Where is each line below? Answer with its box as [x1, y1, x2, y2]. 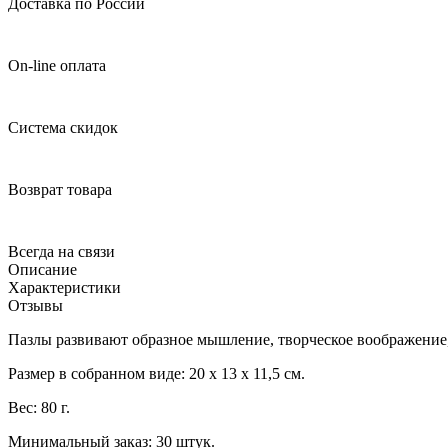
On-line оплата [8, 56, 106, 74]
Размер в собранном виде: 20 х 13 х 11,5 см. [8, 364, 305, 382]
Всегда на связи [8, 242, 115, 260]
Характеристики [8, 278, 121, 296]
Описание [8, 260, 77, 278]
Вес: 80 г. [8, 398, 70, 416]
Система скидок [8, 118, 118, 136]
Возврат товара [8, 180, 112, 198]
